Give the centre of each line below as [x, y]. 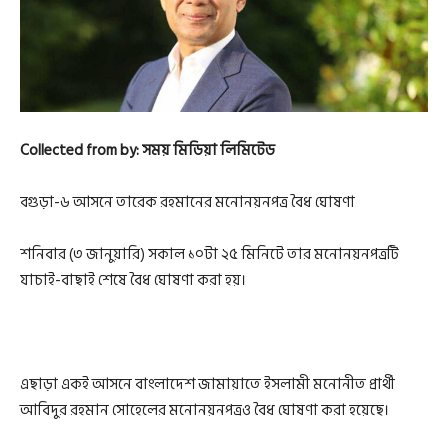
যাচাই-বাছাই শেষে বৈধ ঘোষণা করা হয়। [133, 280]
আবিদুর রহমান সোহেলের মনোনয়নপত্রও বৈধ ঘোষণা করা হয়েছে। [204, 410]
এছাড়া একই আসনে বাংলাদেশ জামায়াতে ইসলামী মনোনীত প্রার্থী [207, 384]
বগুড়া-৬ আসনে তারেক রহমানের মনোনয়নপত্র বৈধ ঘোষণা [187, 202]
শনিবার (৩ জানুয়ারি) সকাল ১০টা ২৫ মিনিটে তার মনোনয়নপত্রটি [209, 254]
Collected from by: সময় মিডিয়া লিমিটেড [147, 150]
